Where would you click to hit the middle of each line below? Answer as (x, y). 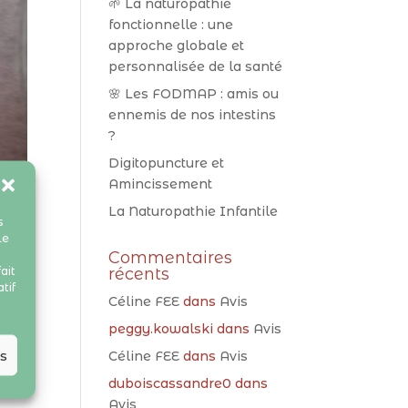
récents (139, 274)
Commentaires (171, 258)
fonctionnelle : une (171, 25)
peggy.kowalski (161, 329)
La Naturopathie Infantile (194, 211)
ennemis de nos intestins (193, 115)
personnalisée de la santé (196, 66)
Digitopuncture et (167, 163)
